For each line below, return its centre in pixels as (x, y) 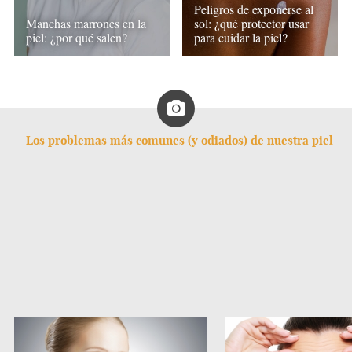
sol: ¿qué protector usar (252, 24)
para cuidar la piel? (241, 38)
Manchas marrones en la (86, 24)
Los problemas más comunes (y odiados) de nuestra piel (179, 140)
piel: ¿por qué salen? (76, 38)
